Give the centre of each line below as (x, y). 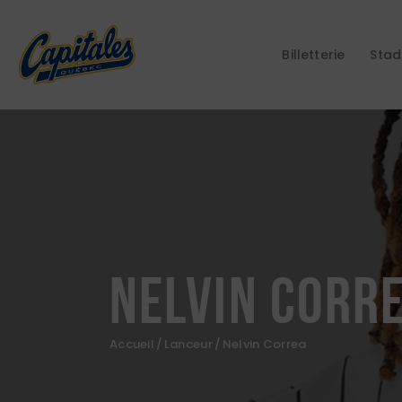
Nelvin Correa (264, 344)
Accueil (132, 344)
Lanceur (188, 344)
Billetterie (314, 54)
